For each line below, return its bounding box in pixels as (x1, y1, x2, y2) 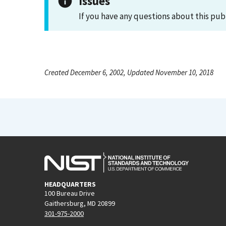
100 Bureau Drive (44, 188, 95, 198)
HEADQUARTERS (44, 179, 96, 189)
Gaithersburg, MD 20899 (44, 198, 115, 208)
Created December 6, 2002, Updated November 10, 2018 (44, 68, 213, 77)
